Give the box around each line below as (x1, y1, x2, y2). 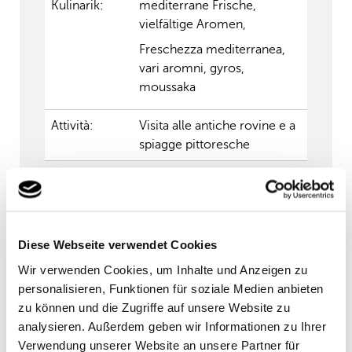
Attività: (50, 119, 93, 133)
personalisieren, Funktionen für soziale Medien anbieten (18, 281, 324, 295)
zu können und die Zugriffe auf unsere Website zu (18, 300, 290, 313)
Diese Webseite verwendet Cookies (18, 237, 217, 251)
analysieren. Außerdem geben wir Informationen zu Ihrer (18, 319, 326, 332)
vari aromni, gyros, (138, 61, 244, 75)
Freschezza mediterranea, (138, 42, 285, 57)
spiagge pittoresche (138, 137, 253, 152)
